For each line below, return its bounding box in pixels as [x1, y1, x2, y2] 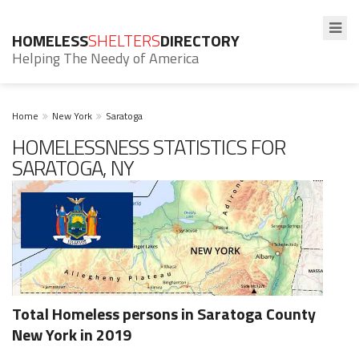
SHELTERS [88, 28, 160, 53]
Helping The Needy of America [12, 47, 199, 69]
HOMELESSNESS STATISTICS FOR [12, 131, 285, 163]
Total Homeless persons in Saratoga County [12, 301, 316, 327]
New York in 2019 [12, 322, 131, 348]
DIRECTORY [160, 28, 240, 53]
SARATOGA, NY [12, 152, 134, 184]
